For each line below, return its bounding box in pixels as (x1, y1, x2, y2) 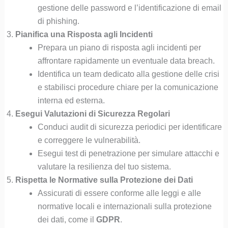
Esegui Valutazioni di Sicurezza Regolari (15, 109, 170, 118)
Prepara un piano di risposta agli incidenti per (37, 43, 201, 52)
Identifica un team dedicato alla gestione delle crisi (37, 69, 219, 78)
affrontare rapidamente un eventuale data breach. (37, 56, 215, 65)
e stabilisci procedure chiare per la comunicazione (37, 82, 218, 92)
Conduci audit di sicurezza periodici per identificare (37, 122, 222, 131)
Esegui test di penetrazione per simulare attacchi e (37, 149, 219, 158)
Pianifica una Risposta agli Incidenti (15, 30, 153, 39)
